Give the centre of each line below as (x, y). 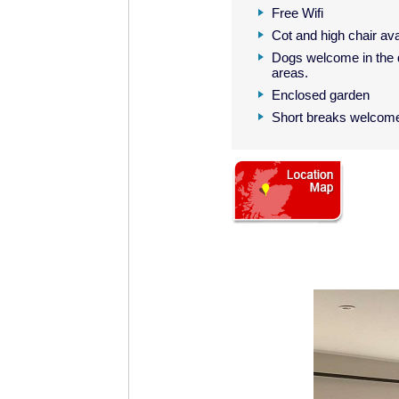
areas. (289, 73)
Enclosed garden (320, 95)
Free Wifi (297, 13)
